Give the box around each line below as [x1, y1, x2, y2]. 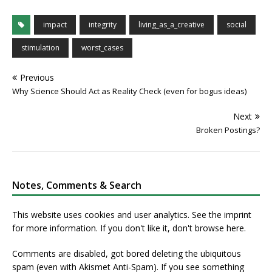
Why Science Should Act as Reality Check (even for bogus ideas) [12, 86, 246, 97]
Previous [20, 72, 54, 84]
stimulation [21, 42, 59, 53]
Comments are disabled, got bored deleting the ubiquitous [12, 248, 241, 260]
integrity [89, 19, 117, 30]
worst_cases [81, 42, 123, 53]
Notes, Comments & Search [12, 178, 141, 192]
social [226, 19, 246, 30]
